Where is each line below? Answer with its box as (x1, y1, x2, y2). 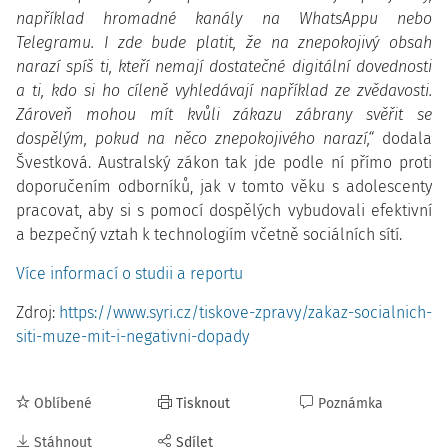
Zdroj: (16, 303, 59, 322)
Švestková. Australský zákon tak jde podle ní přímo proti (16, 153, 432, 172)
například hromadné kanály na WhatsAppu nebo (16, 9, 432, 28)
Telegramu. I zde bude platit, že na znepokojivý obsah (16, 33, 432, 52)
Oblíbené (34, 395, 92, 412)
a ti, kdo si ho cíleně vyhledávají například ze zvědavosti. (16, 81, 432, 100)
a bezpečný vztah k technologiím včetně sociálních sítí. (16, 225, 406, 244)
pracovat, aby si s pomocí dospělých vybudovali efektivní (16, 201, 432, 220)
